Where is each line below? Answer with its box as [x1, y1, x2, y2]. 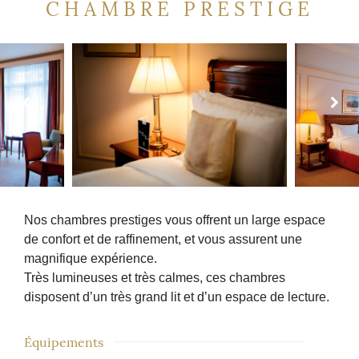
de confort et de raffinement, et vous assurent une [24, 232, 302, 246]
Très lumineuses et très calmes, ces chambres [24, 270, 285, 284]
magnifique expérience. [24, 251, 157, 265]
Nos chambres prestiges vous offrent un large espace [24, 212, 325, 227]
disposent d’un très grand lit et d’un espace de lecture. [24, 289, 329, 304]
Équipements [24, 332, 103, 350]
